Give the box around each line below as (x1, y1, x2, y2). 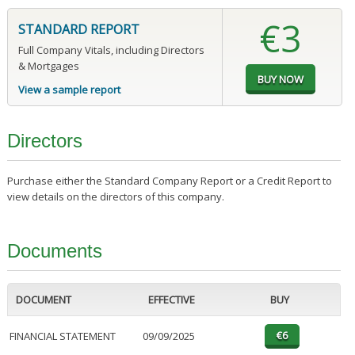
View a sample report (17, 82, 120, 97)
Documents (6, 240, 102, 262)
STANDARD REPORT (17, 21, 139, 39)
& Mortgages (17, 59, 79, 74)
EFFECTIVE (147, 292, 195, 307)
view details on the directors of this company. (6, 189, 224, 204)
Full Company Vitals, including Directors (17, 43, 204, 58)
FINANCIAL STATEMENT (9, 329, 116, 344)
